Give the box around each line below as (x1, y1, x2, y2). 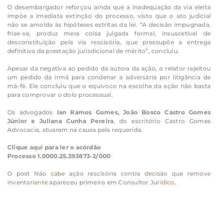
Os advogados (7, 108, 57, 116)
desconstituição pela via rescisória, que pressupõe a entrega (7, 38, 211, 46)
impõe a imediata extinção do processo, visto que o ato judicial (7, 12, 211, 19)
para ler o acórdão (43, 143, 101, 151)
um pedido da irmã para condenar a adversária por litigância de (7, 73, 211, 81)
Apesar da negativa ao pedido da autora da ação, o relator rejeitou (7, 64, 211, 72)
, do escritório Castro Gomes (113, 117, 211, 125)
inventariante (7, 178, 48, 186)
